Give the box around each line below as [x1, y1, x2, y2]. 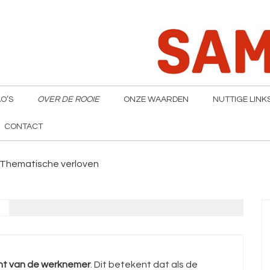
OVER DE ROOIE [37, 95, 99, 104]
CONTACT [4, 122, 43, 131]
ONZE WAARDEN [124, 95, 189, 104]
